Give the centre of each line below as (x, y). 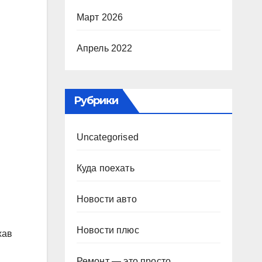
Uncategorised (108, 137)
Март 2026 (100, 17)
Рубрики (96, 101)
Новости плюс (108, 230)
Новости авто (106, 199)
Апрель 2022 (104, 48)
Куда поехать (105, 168)
